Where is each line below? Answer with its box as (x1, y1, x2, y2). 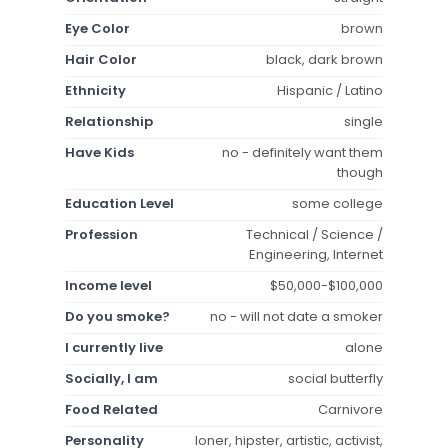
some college (292, 193, 383, 213)
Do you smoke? (65, 306, 170, 326)
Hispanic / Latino (277, 80, 383, 100)
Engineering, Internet (249, 244, 383, 264)
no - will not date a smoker (210, 306, 383, 326)
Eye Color (65, 18, 130, 38)
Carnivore (318, 399, 383, 419)
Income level (65, 275, 152, 295)
